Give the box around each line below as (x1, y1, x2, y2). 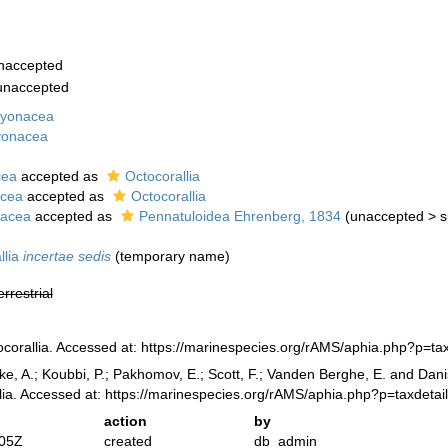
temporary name (119, 248, 225, 264)
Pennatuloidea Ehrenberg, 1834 (138, 208, 341, 224)
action (104, 413, 148, 429)
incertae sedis (22, 248, 111, 264)
